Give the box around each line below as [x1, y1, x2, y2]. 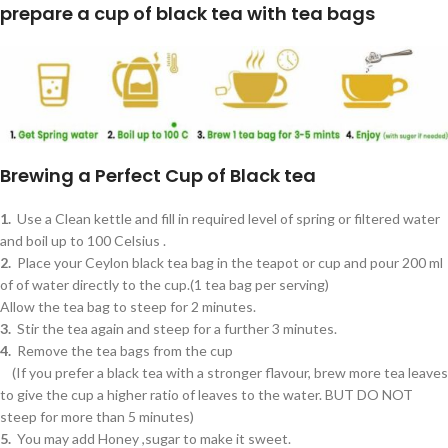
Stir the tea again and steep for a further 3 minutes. [11, 320, 337, 338]
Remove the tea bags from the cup [11, 342, 233, 360]
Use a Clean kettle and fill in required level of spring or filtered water [11, 210, 440, 228]
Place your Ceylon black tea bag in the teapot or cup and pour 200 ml [11, 254, 443, 272]
